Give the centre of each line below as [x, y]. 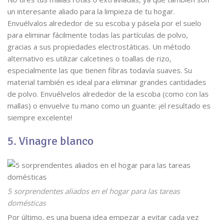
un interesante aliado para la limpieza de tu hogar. [91, 11]
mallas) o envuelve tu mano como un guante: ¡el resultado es [109, 106]
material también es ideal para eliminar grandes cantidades [107, 82]
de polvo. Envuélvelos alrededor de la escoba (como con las [108, 94]
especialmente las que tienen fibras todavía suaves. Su [100, 70]
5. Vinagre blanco [51, 141]
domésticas [27, 203]
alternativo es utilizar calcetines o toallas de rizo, [89, 58]
